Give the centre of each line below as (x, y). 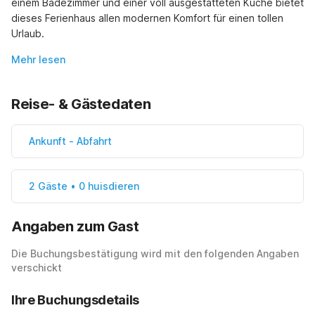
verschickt (37, 268)
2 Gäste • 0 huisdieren (84, 186)
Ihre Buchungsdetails (75, 300)
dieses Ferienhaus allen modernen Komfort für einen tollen (147, 18)
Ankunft (47, 141)
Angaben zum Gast (75, 227)
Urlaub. (28, 34)
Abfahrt (94, 141)
